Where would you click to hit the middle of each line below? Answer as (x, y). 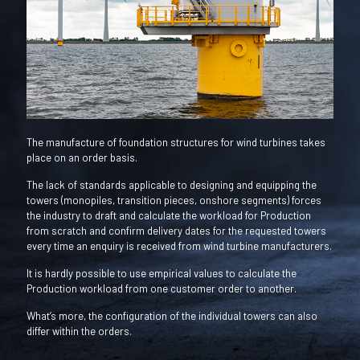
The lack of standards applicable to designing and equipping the (172, 184)
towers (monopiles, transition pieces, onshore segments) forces (174, 200)
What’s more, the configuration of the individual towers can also (172, 315)
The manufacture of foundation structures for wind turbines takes (176, 142)
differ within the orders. (79, 331)
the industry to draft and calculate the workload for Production (169, 215)
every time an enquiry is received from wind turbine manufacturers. (179, 245)
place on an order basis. (82, 157)
